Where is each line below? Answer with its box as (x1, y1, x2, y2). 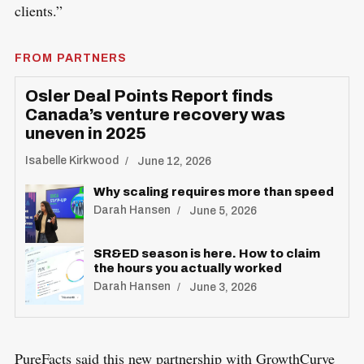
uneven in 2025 (24, 123, 146, 142)
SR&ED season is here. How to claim (93, 246, 320, 260)
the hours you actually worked (93, 261, 282, 275)
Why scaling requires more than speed (93, 184, 334, 198)
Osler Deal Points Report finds (24, 86, 273, 105)
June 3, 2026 (186, 280, 257, 293)
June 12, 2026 (134, 154, 211, 167)
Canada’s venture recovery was (24, 105, 285, 123)
